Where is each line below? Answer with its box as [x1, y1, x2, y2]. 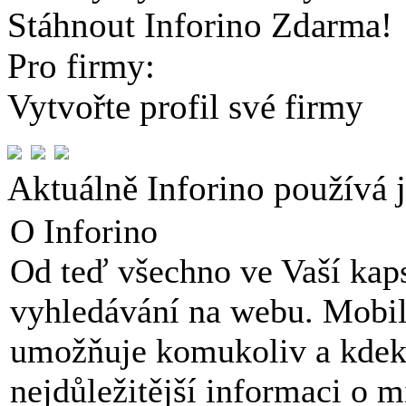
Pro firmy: [7, 46, 155, 85]
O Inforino [10, 212, 158, 250]
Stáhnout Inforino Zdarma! [7, 5, 392, 44]
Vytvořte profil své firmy [7, 87, 363, 126]
